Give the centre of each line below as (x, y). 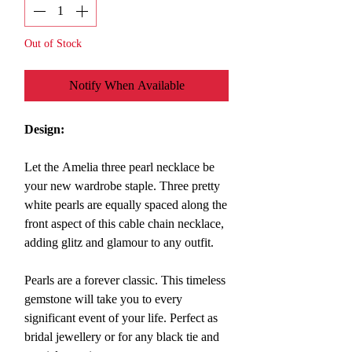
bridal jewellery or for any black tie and (122, 337)
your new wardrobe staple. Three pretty (122, 186)
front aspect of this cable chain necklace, (124, 224)
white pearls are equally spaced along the (126, 205)
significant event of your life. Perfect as (121, 318)
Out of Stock (53, 44)
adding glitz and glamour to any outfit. (119, 242)
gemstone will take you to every (103, 299)
